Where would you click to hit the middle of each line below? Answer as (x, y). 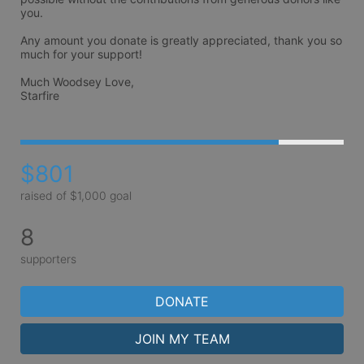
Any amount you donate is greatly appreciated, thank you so (181, 40)
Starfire (40, 95)
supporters (48, 258)
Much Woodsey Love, (77, 82)
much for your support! (81, 54)
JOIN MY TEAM (182, 338)
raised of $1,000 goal (76, 195)
